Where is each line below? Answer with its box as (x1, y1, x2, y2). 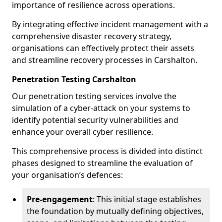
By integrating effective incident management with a (12, 19, 208, 30)
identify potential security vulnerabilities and (12, 114, 178, 125)
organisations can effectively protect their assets (12, 43, 194, 54)
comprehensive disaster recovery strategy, (12, 31, 171, 42)
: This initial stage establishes (93, 194, 201, 205)
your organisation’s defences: (12, 169, 123, 180)
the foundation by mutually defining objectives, (27, 206, 204, 217)
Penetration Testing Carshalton (12, 74, 136, 85)
